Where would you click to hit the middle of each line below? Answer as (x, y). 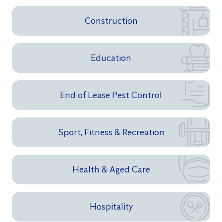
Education (111, 58)
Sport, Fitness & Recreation (111, 132)
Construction (111, 21)
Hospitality (111, 206)
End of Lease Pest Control (111, 95)
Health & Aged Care (111, 169)
